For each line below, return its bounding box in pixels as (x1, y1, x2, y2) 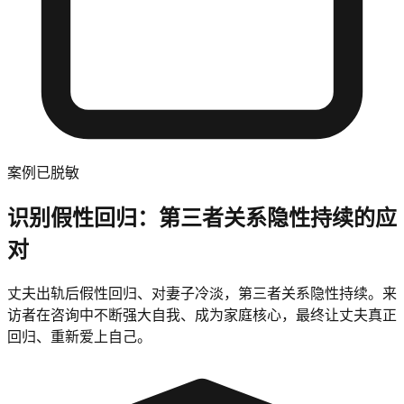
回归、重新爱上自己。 (7, 326, 151, 345)
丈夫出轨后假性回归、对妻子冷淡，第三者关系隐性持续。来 (7, 283, 397, 302)
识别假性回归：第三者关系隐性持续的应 (7, 204, 397, 231)
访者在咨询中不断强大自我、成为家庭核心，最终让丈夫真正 (7, 305, 397, 324)
